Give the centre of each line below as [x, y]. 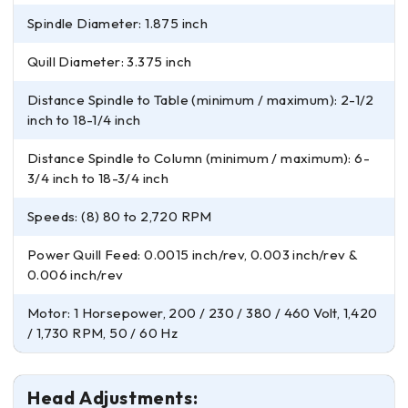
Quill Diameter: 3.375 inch [110, 61]
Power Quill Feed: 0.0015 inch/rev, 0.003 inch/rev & [193, 255]
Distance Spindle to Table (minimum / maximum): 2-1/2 [201, 100]
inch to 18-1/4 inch [85, 120]
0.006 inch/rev [76, 275]
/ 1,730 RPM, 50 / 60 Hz [103, 333]
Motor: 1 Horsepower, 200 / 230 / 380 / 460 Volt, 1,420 [203, 313]
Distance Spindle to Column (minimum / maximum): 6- [199, 158]
